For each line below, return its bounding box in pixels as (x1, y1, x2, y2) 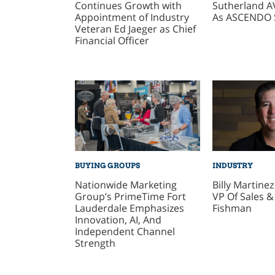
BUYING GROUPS (74, 161, 140, 171)
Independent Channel (74, 224, 175, 238)
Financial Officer (74, 34, 149, 48)
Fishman (212, 201, 252, 215)
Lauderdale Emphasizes (74, 201, 184, 215)
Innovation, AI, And (74, 212, 161, 227)
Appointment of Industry (74, 10, 189, 25)
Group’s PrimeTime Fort (74, 189, 186, 203)
